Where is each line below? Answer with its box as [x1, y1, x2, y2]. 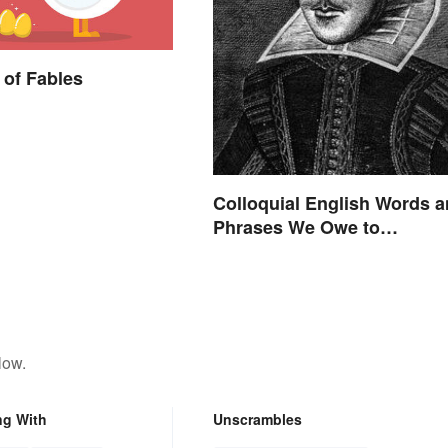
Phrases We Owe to [212, 213, 380, 240]
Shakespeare [212, 237, 324, 264]
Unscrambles [212, 408, 302, 429]
